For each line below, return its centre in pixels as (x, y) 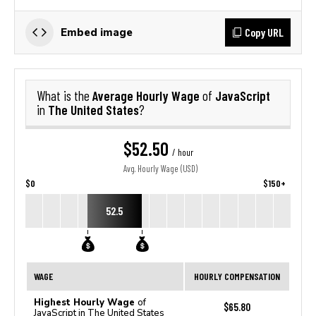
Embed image (97, 32)
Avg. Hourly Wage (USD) (160, 169)
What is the (65, 96)
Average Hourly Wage (147, 96)
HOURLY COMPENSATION (237, 276)
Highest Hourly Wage (86, 302)
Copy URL (264, 32)
